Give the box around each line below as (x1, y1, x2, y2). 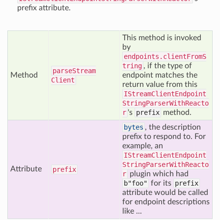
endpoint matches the (122, 71, 197, 79)
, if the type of (143, 62, 192, 70)
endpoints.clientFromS (124, 53, 206, 60)
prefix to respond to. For (122, 133, 206, 140)
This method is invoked (122, 34, 201, 42)
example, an (122, 142, 163, 150)
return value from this (122, 81, 197, 88)
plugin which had (128, 170, 189, 178)
